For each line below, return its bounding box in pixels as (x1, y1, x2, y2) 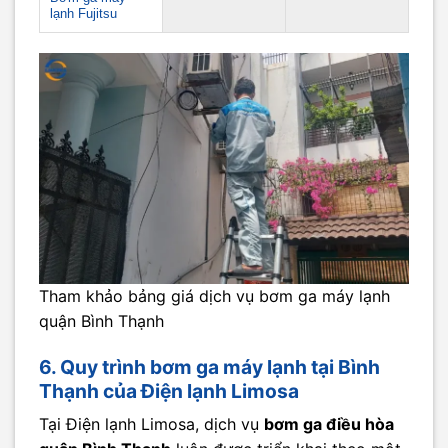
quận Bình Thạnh (39, 310, 164, 331)
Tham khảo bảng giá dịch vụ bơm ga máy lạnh (39, 285, 390, 306)
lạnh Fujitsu (50, 6, 117, 21)
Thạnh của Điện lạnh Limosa (39, 378, 299, 403)
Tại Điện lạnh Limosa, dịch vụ (39, 414, 264, 435)
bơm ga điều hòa (264, 414, 394, 435)
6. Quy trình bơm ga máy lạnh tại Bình (39, 354, 380, 379)
